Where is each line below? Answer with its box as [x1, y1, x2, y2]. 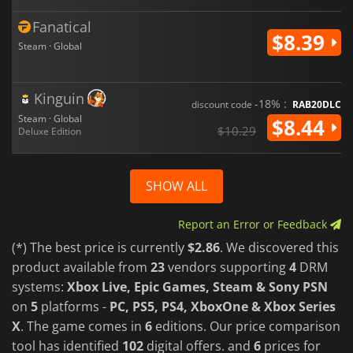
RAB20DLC [292, 97, 341, 111]
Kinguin [34, 88, 84, 108]
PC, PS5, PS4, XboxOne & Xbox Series [110, 297, 336, 315]
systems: [12, 277, 67, 295]
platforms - [38, 297, 110, 315]
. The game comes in [20, 317, 145, 335]
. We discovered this [220, 238, 339, 256]
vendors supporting [165, 258, 289, 276]
